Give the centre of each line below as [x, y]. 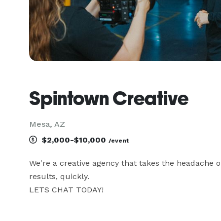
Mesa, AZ [47, 124]
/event [119, 141]
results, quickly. [59, 176]
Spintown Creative [109, 98]
